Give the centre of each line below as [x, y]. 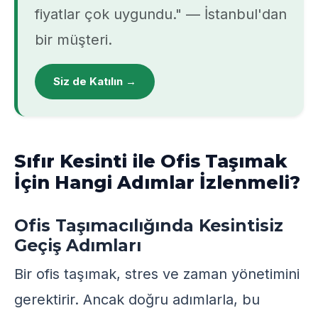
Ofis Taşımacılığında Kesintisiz [149, 225]
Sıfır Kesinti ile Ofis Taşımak [151, 161]
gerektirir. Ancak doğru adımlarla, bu [137, 300]
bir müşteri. [73, 40]
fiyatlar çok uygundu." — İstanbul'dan [161, 14]
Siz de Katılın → [95, 81]
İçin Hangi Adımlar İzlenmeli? [157, 182]
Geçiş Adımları [78, 245]
